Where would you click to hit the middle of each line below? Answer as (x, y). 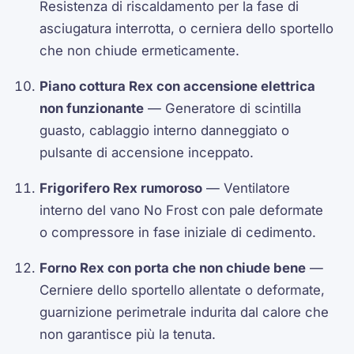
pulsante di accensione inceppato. (147, 153)
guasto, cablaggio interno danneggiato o (165, 131)
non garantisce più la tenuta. (128, 334)
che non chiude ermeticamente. (140, 51)
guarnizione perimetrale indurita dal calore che (185, 312)
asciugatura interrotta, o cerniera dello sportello (187, 29)
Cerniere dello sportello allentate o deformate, (183, 290)
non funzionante (92, 109)
